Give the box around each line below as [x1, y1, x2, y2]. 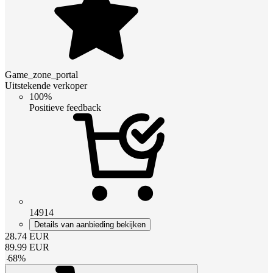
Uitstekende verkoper [5, 80, 87, 91]
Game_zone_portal [5, 69, 78, 80]
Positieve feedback [29, 102, 101, 113]
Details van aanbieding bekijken [34, 219, 146, 229]
